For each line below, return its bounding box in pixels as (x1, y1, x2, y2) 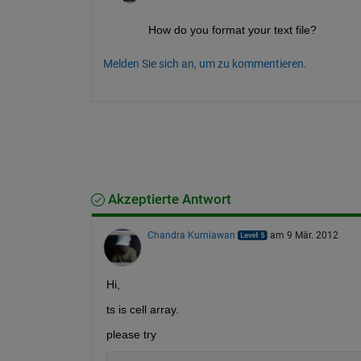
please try (106, 327, 156, 341)
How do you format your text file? (147, 23, 317, 36)
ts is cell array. (106, 302, 179, 316)
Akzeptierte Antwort (104, 191, 231, 207)
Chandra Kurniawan (147, 229, 235, 241)
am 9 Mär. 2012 (269, 229, 338, 241)
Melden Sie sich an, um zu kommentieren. (102, 56, 307, 70)
